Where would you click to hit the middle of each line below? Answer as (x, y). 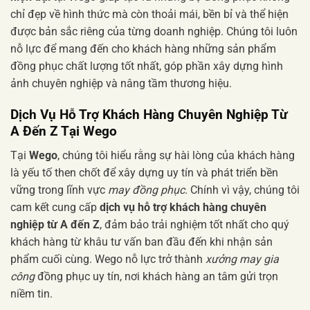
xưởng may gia (242, 259)
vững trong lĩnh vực (59, 190)
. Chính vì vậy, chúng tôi (242, 190)
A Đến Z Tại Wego (64, 131)
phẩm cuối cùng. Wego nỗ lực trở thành (108, 259)
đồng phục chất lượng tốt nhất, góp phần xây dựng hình (147, 66)
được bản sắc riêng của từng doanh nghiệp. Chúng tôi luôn (154, 32)
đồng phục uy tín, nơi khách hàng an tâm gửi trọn (156, 276)
